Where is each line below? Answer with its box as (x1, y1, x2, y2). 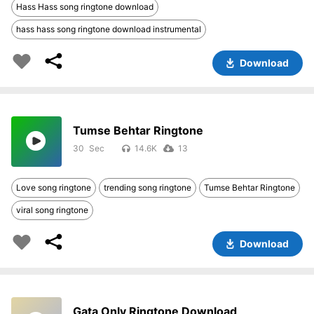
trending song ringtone (104, 182, 191, 193)
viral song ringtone (16, 205, 88, 215)
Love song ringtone (16, 182, 91, 193)
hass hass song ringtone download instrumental (16, 24, 201, 34)
